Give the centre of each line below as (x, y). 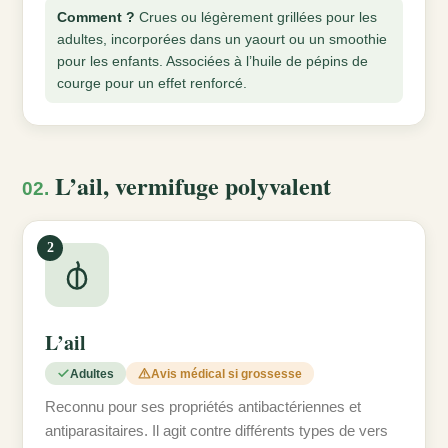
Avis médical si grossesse (226, 373)
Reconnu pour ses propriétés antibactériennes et (203, 407)
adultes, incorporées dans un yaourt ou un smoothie (222, 39)
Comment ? (96, 17)
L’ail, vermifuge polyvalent (190, 186)
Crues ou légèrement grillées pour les (256, 17)
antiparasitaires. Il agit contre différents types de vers (216, 431)
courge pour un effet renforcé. (152, 83)
